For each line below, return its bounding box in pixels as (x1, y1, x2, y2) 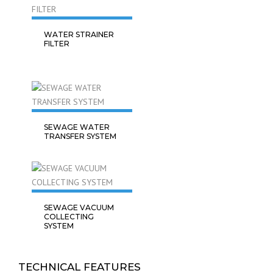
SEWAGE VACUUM (44, 203, 114, 212)
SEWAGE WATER (44, 122, 110, 132)
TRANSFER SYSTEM (44, 132, 116, 141)
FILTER (44, 39, 69, 48)
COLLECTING (44, 212, 94, 221)
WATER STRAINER (44, 30, 114, 39)
